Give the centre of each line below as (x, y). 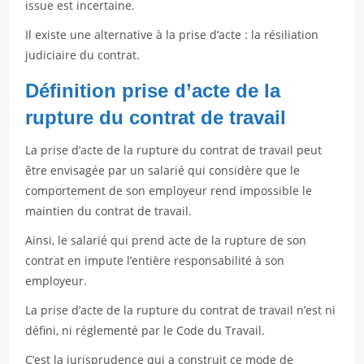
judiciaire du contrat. (83, 55)
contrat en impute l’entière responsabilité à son (155, 260)
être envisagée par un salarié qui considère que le (163, 170)
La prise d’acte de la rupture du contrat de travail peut (174, 150)
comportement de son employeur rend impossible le (169, 191)
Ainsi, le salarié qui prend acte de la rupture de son (166, 240)
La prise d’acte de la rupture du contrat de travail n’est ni (181, 310)
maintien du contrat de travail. (109, 211)
